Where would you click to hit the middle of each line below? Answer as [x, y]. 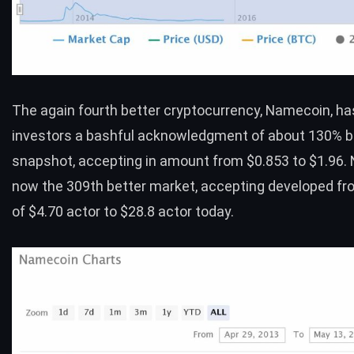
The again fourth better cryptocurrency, [139, 110]
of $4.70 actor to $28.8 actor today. [123, 211]
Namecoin [298, 110]
